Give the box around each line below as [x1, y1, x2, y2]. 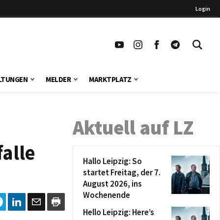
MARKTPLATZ [89, 75, 132, 84]
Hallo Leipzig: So [83, 156, 142, 166]
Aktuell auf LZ [73, 115, 193, 140]
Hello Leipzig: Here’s [83, 207, 154, 218]
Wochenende [83, 190, 130, 200]
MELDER [46, 75, 71, 84]
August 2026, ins [83, 178, 142, 189]
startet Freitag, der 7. [83, 167, 161, 178]
